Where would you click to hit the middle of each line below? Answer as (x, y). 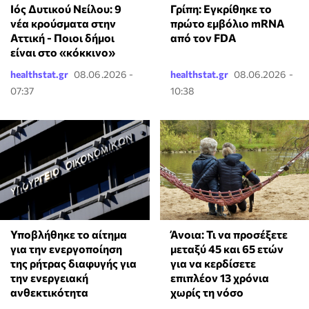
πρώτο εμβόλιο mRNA (227, 23)
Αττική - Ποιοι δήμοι (62, 38)
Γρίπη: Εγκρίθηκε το (221, 9)
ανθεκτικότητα (49, 292)
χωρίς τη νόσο (207, 292)
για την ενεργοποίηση (66, 248)
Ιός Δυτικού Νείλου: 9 (66, 9)
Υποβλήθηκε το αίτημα (69, 234)
